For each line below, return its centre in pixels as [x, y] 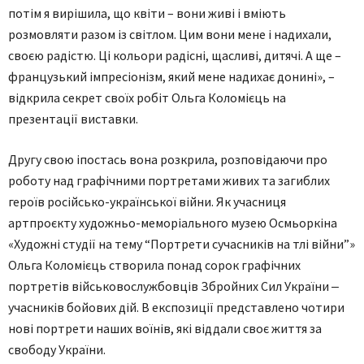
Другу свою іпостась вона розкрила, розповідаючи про [168, 159]
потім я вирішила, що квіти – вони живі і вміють [147, 13]
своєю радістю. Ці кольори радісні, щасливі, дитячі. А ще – [175, 55]
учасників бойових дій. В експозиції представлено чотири [176, 307]
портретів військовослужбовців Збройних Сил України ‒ [173, 286]
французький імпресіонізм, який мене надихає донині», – [171, 76]
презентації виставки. [73, 119]
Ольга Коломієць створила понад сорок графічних [154, 265]
